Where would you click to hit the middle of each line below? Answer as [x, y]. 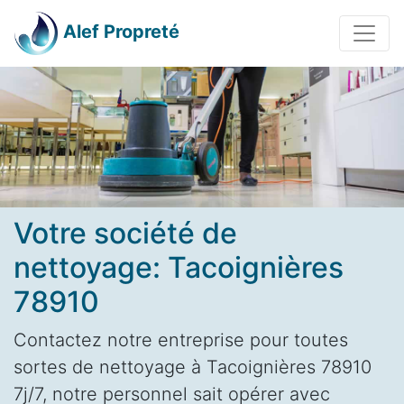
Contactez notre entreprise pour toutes [181, 340]
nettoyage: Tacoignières [179, 267]
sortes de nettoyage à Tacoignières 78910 [193, 367]
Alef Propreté [121, 32]
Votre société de [125, 233]
